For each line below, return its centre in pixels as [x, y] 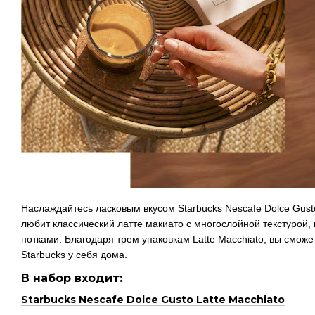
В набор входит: [72, 278]
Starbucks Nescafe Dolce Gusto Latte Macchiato [153, 299]
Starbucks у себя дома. [74, 254]
